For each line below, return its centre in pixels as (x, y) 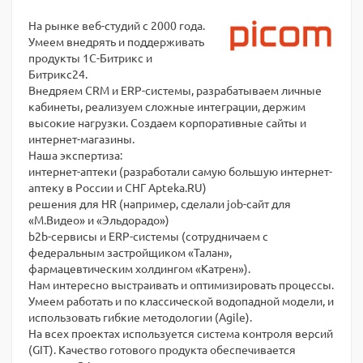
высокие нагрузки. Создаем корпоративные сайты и (167, 122)
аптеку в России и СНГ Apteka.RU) (117, 187)
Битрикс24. (58, 74)
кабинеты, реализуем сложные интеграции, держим (167, 106)
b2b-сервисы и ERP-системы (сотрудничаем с (148, 236)
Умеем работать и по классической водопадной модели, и (181, 301)
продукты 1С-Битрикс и (90, 58)
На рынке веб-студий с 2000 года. (117, 25)
